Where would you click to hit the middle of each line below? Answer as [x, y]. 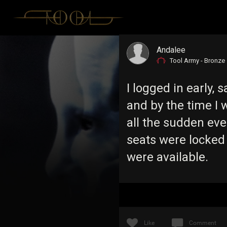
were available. [169, 157]
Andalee [171, 50]
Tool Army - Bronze [197, 61]
